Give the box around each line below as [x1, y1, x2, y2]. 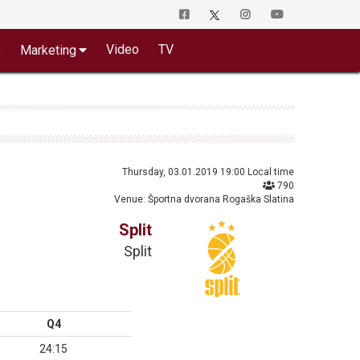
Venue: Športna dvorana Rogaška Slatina [113, 194, 294, 205]
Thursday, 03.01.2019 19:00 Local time [121, 166, 294, 178]
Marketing [19, 43, 76, 58]
